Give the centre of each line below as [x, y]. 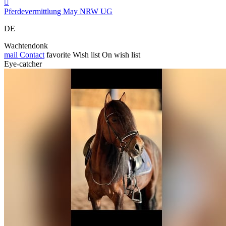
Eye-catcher [23, 64]
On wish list [121, 54]
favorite [59, 54]
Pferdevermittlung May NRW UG [58, 11]
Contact [31, 54]
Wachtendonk [26, 45]
